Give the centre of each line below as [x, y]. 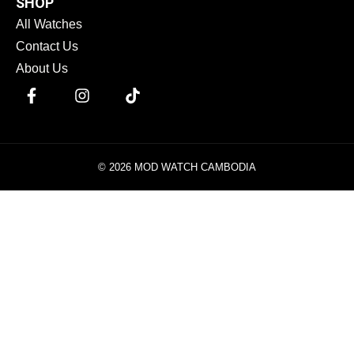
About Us [42, 69]
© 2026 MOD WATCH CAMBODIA [177, 168]
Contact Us [47, 47]
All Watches [49, 24]
